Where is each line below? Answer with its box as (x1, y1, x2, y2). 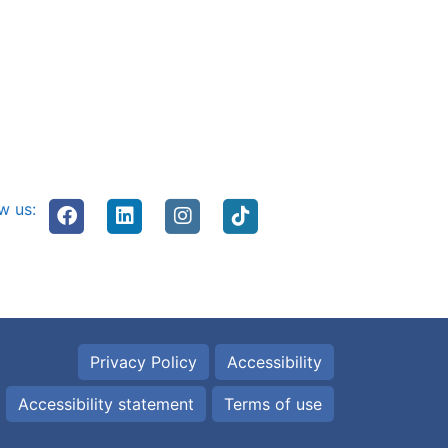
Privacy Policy (90, 351, 197, 372)
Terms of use (224, 393, 322, 414)
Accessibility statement (18, 393, 194, 414)
